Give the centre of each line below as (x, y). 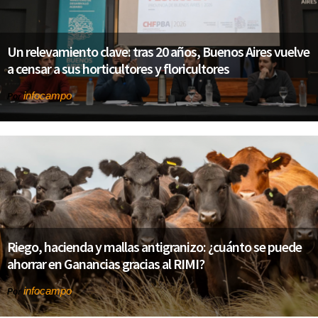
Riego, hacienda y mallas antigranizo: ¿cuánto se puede (154, 247)
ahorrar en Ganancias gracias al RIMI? (106, 264)
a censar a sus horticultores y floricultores (118, 69)
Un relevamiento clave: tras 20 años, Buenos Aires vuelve (158, 52)
